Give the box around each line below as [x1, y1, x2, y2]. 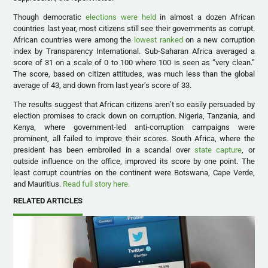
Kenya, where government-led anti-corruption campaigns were [13, 123, 255, 132]
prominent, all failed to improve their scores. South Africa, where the [13, 134, 255, 144]
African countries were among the [13, 35, 134, 45]
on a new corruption [182, 35, 255, 45]
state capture [194, 145, 242, 155]
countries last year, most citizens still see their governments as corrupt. [13, 24, 255, 33]
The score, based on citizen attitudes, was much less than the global [13, 69, 255, 79]
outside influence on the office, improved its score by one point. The [13, 157, 255, 166]
